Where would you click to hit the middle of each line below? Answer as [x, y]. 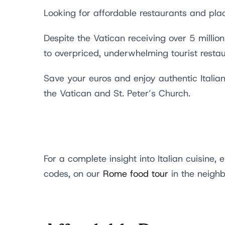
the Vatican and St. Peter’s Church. [120, 94]
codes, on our [73, 174]
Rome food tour [136, 174]
